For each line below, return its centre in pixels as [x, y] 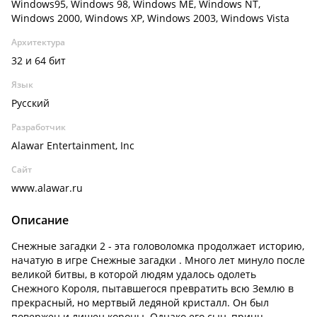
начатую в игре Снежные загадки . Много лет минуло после [158, 260]
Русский [30, 103]
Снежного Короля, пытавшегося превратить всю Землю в [152, 288]
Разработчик [39, 127]
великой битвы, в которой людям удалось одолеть [134, 274]
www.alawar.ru [47, 188]
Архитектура [38, 42]
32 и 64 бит [39, 60]
